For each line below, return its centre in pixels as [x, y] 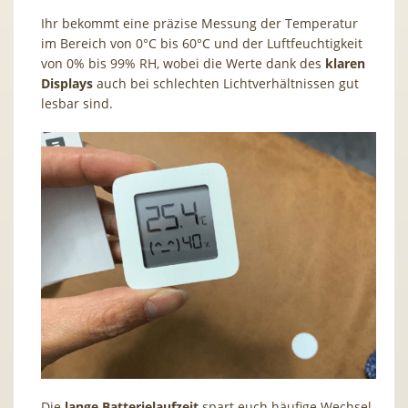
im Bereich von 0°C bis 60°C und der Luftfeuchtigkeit [202, 44]
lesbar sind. [77, 104]
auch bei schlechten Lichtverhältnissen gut [226, 84]
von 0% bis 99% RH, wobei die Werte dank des [183, 64]
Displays [67, 84]
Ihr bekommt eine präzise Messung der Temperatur [199, 24]
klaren [345, 64]
